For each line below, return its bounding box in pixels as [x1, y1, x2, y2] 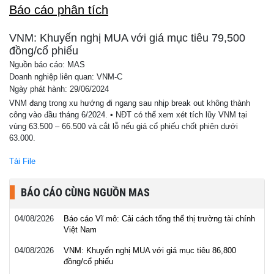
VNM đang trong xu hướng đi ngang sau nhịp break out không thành [9, 98, 250, 108]
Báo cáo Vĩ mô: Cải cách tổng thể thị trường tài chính [64, 214, 255, 223]
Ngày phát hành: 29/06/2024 [9, 85, 109, 94]
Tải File [9, 157, 35, 166]
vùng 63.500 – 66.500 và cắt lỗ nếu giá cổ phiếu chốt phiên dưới [9, 122, 238, 131]
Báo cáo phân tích [9, 3, 108, 17]
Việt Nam [64, 225, 97, 234]
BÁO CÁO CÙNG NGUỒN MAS [21, 186, 150, 199]
